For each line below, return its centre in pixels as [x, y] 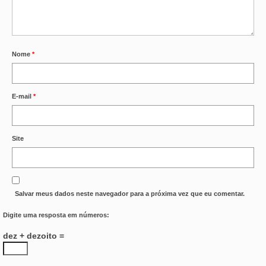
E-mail [23, 96]
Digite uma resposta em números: [56, 215]
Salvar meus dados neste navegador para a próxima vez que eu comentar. [130, 194]
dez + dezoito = [34, 236]
